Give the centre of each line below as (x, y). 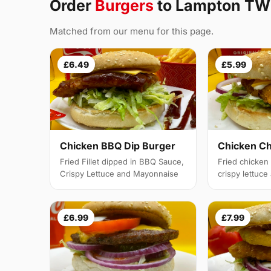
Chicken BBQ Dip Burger (118, 146)
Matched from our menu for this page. (132, 31)
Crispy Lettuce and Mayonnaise (119, 174)
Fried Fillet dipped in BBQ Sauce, (122, 162)
